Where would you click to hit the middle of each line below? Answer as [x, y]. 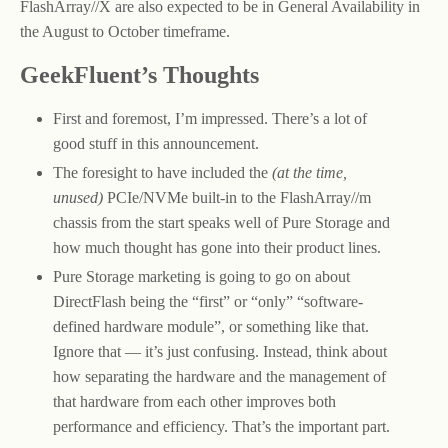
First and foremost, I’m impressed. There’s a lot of [209, 118]
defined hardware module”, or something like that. [210, 326]
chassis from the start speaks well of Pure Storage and [221, 222]
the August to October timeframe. [125, 31]
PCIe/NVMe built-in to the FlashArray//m [236, 197]
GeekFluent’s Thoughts [139, 74]
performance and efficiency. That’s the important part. [221, 426]
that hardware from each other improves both [194, 401]
